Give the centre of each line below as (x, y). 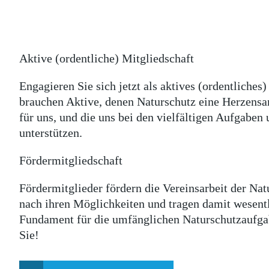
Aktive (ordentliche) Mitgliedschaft (107, 58)
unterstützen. (51, 133)
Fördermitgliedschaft (71, 160)
